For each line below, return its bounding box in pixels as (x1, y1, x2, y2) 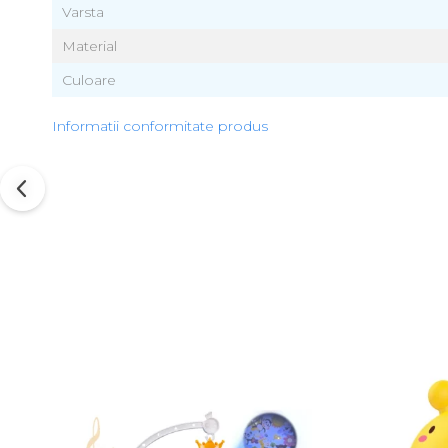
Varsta (62, 3, 104, 21)
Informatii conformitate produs (52, 117, 268, 135)
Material (62, 37, 117, 55)
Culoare (62, 71, 116, 89)
